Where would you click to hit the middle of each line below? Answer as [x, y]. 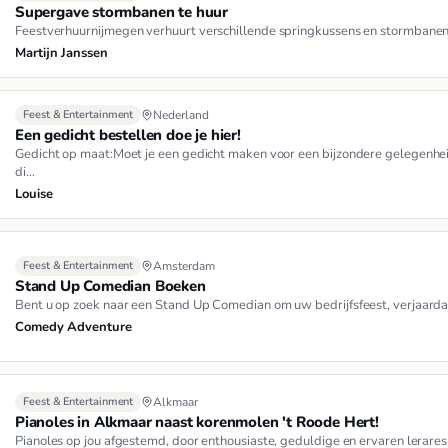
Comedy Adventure [73, 326]
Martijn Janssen [61, 52]
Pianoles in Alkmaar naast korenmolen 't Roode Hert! [197, 421]
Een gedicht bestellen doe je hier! [128, 134]
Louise [34, 193]
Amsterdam [184, 265]
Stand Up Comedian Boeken [110, 285]
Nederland [181, 114]
